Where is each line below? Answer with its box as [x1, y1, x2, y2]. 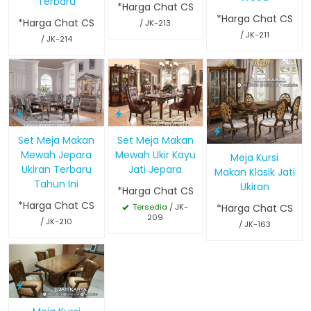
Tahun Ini [34, 177, 79, 192]
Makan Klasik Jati [214, 165, 295, 179]
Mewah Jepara [21, 148, 92, 162]
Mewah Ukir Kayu [115, 148, 196, 162]
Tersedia [131, 201, 168, 213]
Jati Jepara [128, 162, 183, 177]
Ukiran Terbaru [21, 162, 92, 177]
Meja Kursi [230, 150, 279, 165]
